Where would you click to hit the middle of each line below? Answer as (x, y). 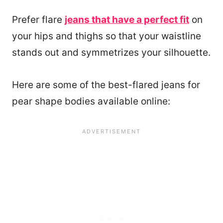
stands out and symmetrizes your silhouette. (111, 53)
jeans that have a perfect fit (127, 20)
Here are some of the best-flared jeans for (106, 85)
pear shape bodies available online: (91, 102)
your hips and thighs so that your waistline (107, 36)
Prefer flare (38, 20)
